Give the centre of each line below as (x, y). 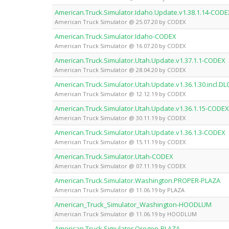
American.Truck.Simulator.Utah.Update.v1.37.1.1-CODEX (140, 60)
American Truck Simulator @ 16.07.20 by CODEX (120, 45)
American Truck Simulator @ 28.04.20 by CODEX (120, 70)
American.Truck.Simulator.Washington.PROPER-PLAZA (138, 180)
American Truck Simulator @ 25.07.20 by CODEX (120, 21)
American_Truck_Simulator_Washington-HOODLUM (133, 204)
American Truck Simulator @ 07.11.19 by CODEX (120, 166)
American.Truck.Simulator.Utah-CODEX (114, 156)
